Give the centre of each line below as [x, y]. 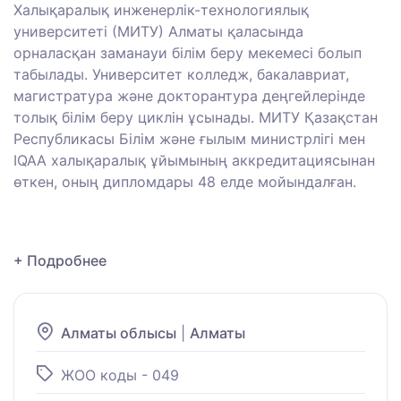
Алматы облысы [119, 333]
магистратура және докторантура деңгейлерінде [189, 96]
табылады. [51, 75]
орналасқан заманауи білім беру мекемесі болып [188, 53]
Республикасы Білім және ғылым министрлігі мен [189, 139]
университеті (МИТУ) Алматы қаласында [158, 32]
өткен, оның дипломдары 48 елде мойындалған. [185, 182]
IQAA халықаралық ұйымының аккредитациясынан [194, 161]
